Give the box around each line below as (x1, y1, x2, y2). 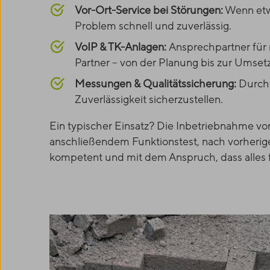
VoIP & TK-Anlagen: (75, 40, 169, 55)
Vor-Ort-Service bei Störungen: (75, 3, 223, 18)
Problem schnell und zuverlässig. (75, 19, 231, 34)
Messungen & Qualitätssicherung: (75, 77, 239, 92)
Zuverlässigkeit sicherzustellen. (75, 92, 223, 107)
